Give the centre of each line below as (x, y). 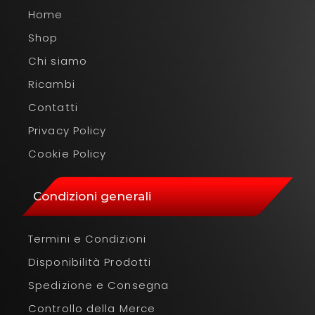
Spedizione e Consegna (99, 285)
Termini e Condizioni (87, 238)
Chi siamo (58, 60)
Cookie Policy (67, 153)
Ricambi (52, 84)
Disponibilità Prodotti (90, 262)
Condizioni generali (92, 196)
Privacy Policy (67, 130)
